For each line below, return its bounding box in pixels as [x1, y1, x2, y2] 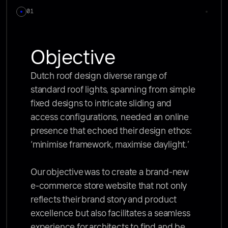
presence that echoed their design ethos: [31, 127, 192, 136]
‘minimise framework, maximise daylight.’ [31, 140, 191, 150]
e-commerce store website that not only [31, 182, 187, 191]
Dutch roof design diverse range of [31, 72, 167, 81]
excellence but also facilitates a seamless [31, 209, 190, 218]
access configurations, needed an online [31, 113, 189, 122]
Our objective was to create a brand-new [31, 168, 188, 177]
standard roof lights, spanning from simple [31, 85, 195, 95]
